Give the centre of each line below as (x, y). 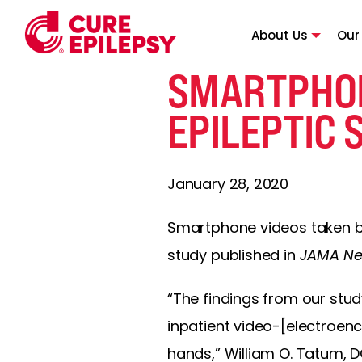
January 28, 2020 (228, 184)
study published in (234, 255)
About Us (279, 35)
